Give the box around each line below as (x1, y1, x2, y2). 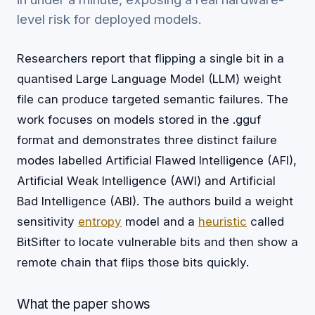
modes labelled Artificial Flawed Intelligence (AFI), (17, 153, 297, 167)
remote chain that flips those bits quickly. (17, 255, 249, 269)
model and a (122, 214, 198, 229)
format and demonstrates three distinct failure (17, 132, 277, 147)
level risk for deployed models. (17, 11, 202, 27)
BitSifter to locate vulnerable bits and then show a (17, 234, 298, 249)
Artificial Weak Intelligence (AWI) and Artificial (17, 173, 276, 188)
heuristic (198, 214, 247, 229)
